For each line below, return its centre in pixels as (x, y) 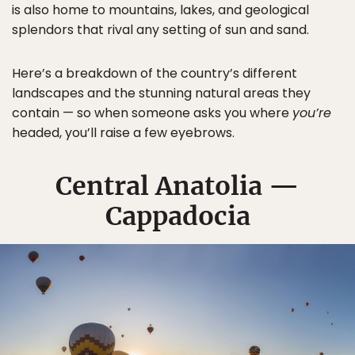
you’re (312, 113)
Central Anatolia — (177, 186)
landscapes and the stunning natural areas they (161, 93)
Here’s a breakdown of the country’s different (155, 73)
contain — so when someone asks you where (152, 113)
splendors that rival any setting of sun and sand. (160, 30)
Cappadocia (177, 216)
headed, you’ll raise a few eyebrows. (123, 133)
